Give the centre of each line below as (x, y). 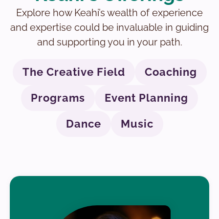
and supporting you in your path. (109, 42)
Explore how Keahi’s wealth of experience (109, 12)
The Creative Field (74, 72)
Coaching (171, 72)
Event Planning (146, 98)
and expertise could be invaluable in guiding (109, 27)
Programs (58, 98)
